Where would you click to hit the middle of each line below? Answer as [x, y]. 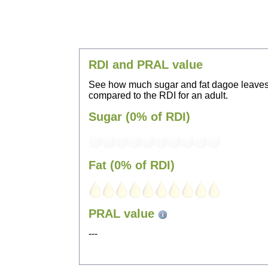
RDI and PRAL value [146, 65]
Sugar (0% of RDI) [139, 117]
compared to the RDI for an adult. [158, 96]
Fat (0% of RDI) [132, 165]
